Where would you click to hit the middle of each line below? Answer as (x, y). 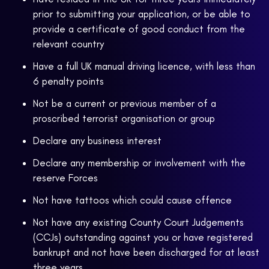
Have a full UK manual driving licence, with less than (144, 66)
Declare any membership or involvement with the (139, 163)
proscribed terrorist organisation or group (124, 119)
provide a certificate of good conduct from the (139, 29)
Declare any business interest (97, 141)
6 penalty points (68, 81)
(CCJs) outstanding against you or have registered (143, 237)
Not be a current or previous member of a (125, 104)
